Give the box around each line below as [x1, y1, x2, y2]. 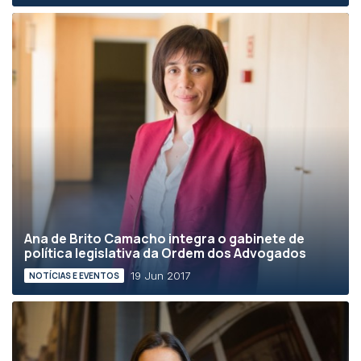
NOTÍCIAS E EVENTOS [29, 270, 119, 281]
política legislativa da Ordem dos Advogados [24, 244, 306, 262]
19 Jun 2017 [131, 269, 190, 283]
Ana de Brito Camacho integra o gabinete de [24, 230, 305, 247]
